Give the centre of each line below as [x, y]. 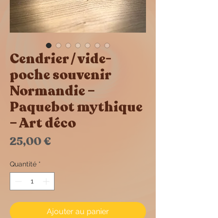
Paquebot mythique [76, 107]
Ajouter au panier [78, 211]
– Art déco [43, 123]
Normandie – [52, 91]
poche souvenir [60, 75]
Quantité [23, 164]
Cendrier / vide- [61, 59]
